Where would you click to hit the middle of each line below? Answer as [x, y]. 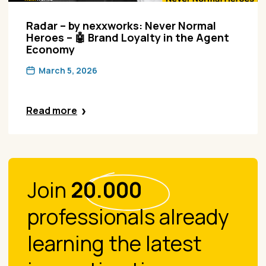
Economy [50, 49]
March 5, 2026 [68, 70]
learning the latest [115, 243]
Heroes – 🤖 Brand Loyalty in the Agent [128, 37]
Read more [52, 110]
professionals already [128, 216]
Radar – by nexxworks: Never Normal [121, 25]
